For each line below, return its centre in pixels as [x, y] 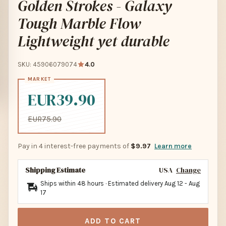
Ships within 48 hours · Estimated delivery [102, 183]
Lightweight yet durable [94, 41]
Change [188, 170]
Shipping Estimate [55, 170]
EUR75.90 [45, 119]
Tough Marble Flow [79, 23]
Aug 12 [174, 183]
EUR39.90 [62, 100]
